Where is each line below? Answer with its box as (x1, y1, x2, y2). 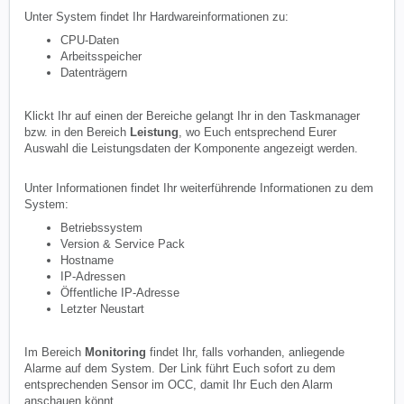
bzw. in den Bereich (24, 124, 126, 139)
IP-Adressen (60, 269, 125, 283)
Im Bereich (24, 344, 81, 359)
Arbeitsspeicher (60, 49, 142, 63)
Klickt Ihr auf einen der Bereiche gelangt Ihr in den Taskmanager (24, 108, 360, 123)
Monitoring (81, 344, 146, 359)
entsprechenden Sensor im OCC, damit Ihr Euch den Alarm (24, 377, 333, 391)
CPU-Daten (60, 32, 119, 47)
